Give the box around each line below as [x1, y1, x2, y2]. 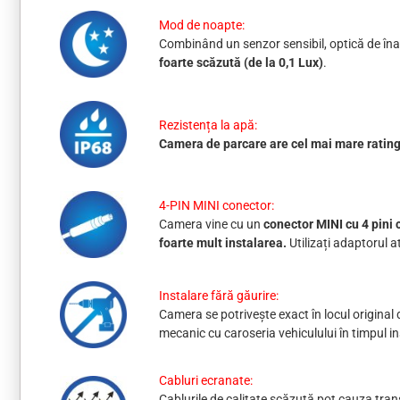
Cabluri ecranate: [158, 373, 253, 388]
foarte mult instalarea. [158, 236, 289, 251]
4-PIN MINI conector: [158, 198, 274, 213]
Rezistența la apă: [158, 117, 257, 132]
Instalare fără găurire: [158, 288, 279, 304]
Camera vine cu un [158, 217, 263, 232]
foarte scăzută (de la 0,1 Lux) [158, 55, 323, 71]
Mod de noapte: [158, 18, 245, 33]
